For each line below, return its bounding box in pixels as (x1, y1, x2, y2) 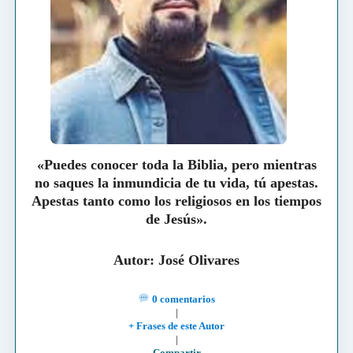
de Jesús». (146, 210, 207, 227)
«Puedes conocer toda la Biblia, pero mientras (36, 156, 317, 173)
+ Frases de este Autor (128, 319, 225, 332)
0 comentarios (149, 292, 215, 305)
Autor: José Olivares (113, 251, 240, 268)
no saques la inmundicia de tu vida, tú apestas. (35, 174, 318, 191)
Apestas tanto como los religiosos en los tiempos (32, 192, 321, 209)
